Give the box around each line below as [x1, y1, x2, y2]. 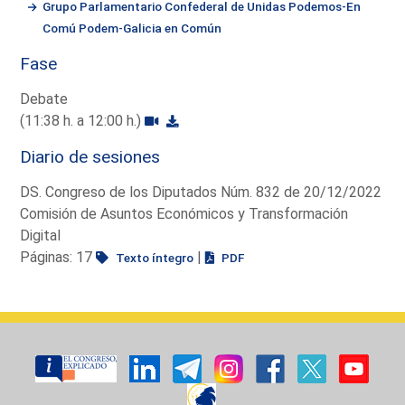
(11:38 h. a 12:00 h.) [20, 111, 146, 129]
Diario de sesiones [20, 146, 161, 167]
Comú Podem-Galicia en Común [42, 20, 222, 35]
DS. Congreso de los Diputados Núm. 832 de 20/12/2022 [20, 183, 382, 201]
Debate [20, 89, 69, 108]
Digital [20, 226, 61, 244]
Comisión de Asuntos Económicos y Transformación [20, 204, 349, 222]
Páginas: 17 [20, 248, 97, 266]
